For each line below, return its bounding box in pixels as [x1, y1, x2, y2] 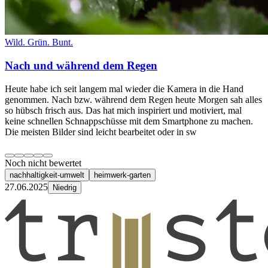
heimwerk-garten [94, 170, 151, 179]
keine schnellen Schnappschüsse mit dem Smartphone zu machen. [5, 115, 253, 126]
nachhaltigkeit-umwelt [10, 170, 84, 179]
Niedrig [53, 182, 77, 192]
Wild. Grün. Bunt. [5, 37, 73, 48]
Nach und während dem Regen [5, 59, 157, 72]
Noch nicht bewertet [5, 157, 81, 168]
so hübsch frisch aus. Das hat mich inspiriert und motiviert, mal [5, 105, 242, 115]
